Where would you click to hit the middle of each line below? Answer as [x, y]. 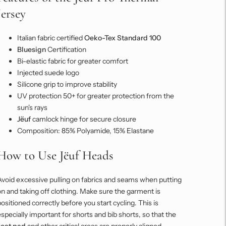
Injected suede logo [48, 73]
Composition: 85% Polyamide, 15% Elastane [85, 131]
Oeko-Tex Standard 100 [122, 38]
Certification [66, 50]
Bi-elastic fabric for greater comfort [72, 61]
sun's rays [32, 108]
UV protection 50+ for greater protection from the [95, 96]
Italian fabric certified [50, 38]
